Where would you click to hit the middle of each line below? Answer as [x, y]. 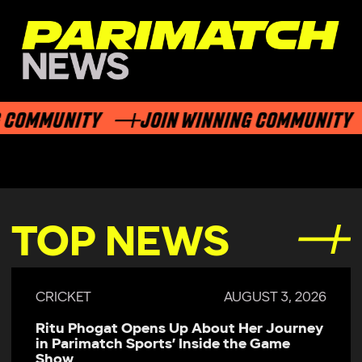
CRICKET [64, 298]
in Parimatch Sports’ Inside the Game [163, 344]
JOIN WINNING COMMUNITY [225, 118]
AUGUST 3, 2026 [276, 298]
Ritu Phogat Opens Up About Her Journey [180, 329]
